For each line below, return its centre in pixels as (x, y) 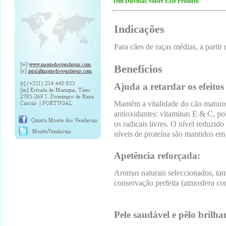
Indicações (139, 29)
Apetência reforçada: (157, 156)
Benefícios (138, 69)
